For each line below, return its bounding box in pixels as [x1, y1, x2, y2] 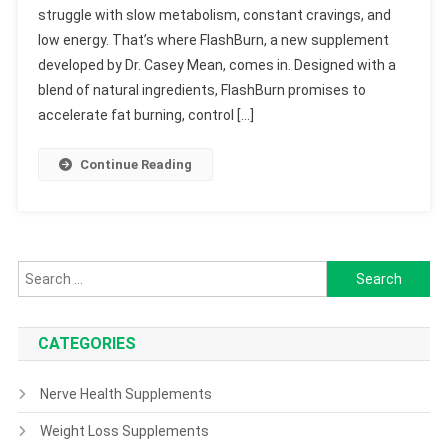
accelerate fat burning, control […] [37, 107, 254, 124]
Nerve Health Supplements [39, 386, 212, 403]
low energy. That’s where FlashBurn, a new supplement [37, 32, 389, 49]
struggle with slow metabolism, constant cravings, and [37, 7, 391, 24]
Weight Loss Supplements [39, 423, 209, 440]
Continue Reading [79, 157, 192, 173]
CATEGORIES [37, 334, 136, 354]
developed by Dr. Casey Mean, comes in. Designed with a [37, 57, 396, 74]
